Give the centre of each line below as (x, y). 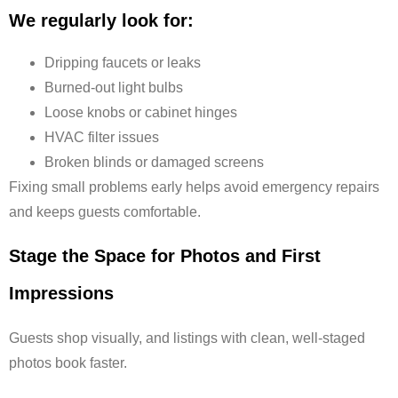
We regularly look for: (101, 20)
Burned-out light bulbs (114, 87)
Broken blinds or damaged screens (154, 162)
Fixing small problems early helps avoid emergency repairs (194, 187)
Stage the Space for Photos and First (165, 256)
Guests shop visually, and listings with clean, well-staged (187, 338)
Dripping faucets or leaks (123, 62)
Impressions (61, 294)
